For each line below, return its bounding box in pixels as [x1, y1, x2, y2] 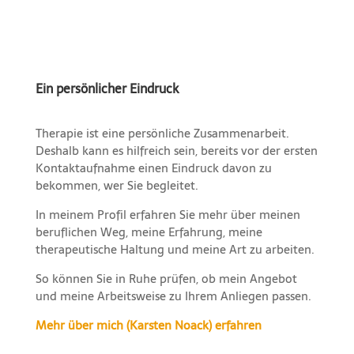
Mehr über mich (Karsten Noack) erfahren [35, 315, 262, 336]
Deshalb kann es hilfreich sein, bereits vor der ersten [35, 141, 318, 161]
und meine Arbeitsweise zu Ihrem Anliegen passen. [35, 286, 311, 307]
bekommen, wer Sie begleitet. [35, 175, 198, 196]
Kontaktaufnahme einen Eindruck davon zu [35, 158, 272, 179]
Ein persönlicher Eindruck [35, 78, 179, 100]
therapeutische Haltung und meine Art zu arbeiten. [35, 239, 314, 260]
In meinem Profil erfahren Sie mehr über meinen [35, 205, 300, 225]
